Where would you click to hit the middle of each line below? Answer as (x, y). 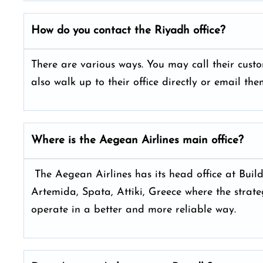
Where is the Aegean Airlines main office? (137, 141)
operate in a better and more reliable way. (135, 210)
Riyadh (174, 31)
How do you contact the (93, 31)
